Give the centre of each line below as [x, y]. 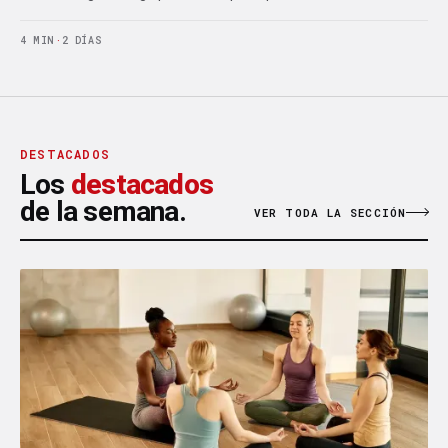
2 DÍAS [82, 40]
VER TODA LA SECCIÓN [330, 212]
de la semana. [103, 211]
